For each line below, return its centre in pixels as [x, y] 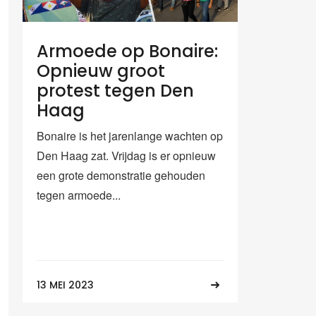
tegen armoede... [79, 195]
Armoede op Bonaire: [127, 51]
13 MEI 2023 [65, 285]
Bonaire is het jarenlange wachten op [130, 135]
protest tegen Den [115, 90]
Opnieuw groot [101, 71]
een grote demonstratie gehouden [121, 175]
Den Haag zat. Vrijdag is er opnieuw [126, 155]
